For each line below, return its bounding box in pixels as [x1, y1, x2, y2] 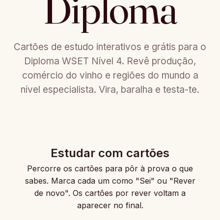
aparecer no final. [77, 200, 143, 210]
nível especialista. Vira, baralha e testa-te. [21, 84, 199, 95]
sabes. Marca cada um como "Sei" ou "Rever [25, 176, 195, 186]
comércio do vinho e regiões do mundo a [22, 70, 198, 81]
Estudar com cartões [51, 146, 169, 160]
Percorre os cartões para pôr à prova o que [27, 164, 193, 173]
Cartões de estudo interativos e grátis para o [14, 41, 206, 53]
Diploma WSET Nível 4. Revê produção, [24, 55, 196, 67]
